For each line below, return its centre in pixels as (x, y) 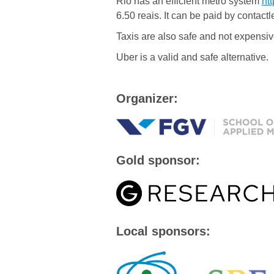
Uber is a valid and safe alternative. (192, 57)
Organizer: (147, 99)
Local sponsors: (163, 231)
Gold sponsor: (158, 161)
